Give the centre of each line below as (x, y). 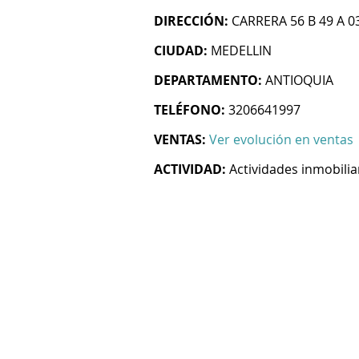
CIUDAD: (181, 50)
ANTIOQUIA (299, 80)
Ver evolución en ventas (281, 139)
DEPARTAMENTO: (208, 80)
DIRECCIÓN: (191, 21)
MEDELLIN (241, 50)
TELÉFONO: (190, 110)
